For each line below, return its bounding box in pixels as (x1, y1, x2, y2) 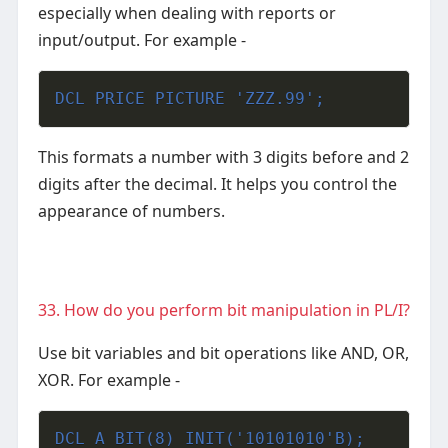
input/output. (37, 29, 144, 52)
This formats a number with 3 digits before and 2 (37, 146, 409, 169)
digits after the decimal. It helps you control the (37, 173, 397, 196)
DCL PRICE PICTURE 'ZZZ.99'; (54, 89, 325, 109)
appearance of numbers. (37, 200, 225, 223)
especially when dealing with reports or (37, 2, 336, 25)
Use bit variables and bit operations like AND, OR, (37, 342, 409, 365)
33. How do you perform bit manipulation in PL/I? (37, 299, 410, 322)
